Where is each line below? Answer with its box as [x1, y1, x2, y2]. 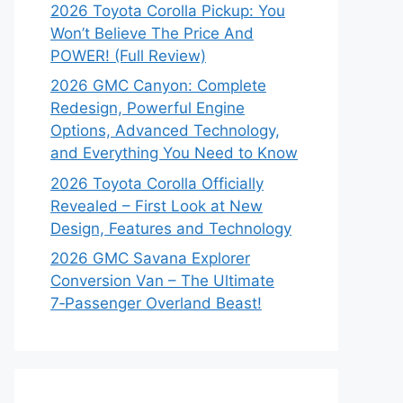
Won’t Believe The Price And [50, 23, 254, 42]
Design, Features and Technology [50, 219, 291, 237]
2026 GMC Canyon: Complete [50, 76, 266, 94]
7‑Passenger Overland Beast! [50, 294, 262, 312]
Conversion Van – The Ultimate [50, 272, 274, 290]
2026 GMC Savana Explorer [50, 249, 250, 267]
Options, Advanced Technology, [50, 121, 280, 139]
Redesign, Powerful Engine [50, 99, 245, 117]
